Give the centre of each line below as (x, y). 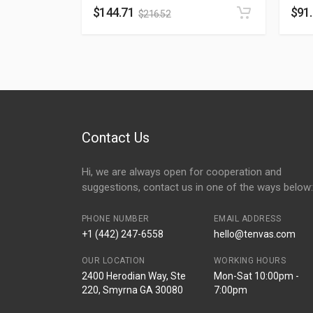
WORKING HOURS (250, 261)
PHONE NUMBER (116, 219)
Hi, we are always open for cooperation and (182, 172)
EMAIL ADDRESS (247, 219)
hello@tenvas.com (254, 234)
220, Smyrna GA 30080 (132, 290)
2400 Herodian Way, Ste (134, 276)
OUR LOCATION (114, 261)
